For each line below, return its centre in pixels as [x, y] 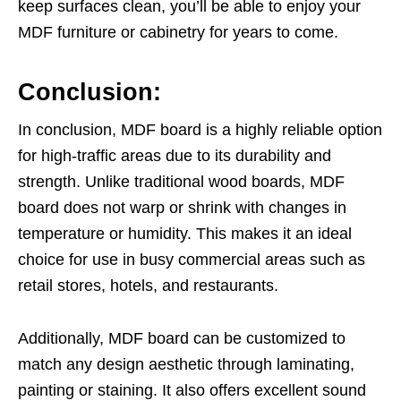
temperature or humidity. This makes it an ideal [185, 233]
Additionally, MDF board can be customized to [182, 338]
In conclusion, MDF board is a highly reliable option [200, 129]
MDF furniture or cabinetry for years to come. [178, 32]
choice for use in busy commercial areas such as [192, 259]
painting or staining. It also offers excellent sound [192, 390]
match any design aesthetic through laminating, [186, 364]
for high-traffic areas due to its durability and [175, 155]
